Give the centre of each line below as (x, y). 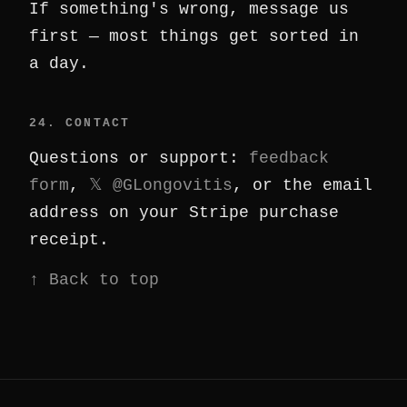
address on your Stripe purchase (184, 213)
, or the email (303, 185)
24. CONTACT (79, 123)
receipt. (69, 240)
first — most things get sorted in (194, 36)
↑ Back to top (94, 280)
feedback (289, 158)
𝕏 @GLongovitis (161, 185)
